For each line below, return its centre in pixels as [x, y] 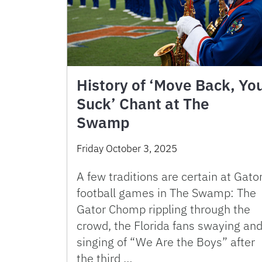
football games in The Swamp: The [166, 193]
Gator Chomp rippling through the [163, 209]
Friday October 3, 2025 [127, 149]
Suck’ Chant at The [143, 104]
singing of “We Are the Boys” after [166, 242]
